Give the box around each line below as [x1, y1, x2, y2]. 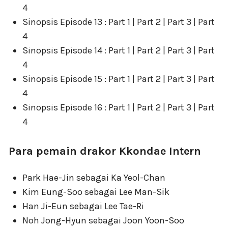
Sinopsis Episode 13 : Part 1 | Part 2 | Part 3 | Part [22, 16, 215, 27]
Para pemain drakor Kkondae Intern [9, 145, 201, 158]
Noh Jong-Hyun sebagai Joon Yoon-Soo [22, 215, 184, 226]
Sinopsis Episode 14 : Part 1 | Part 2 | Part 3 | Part [22, 45, 215, 56]
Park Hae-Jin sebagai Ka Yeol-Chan [22, 172, 165, 183]
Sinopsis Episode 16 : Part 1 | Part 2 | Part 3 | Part [22, 102, 215, 113]
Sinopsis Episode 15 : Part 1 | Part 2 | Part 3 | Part [22, 73, 215, 84]
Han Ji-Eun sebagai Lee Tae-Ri [22, 201, 144, 212]
